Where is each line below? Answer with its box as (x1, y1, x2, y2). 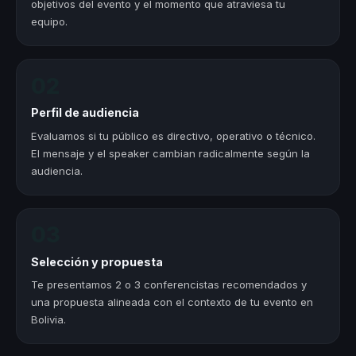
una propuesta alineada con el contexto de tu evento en (31, 296, 314, 309)
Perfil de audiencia (31, 106, 140, 120)
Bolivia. (31, 313, 67, 327)
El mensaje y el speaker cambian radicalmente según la (31, 146, 311, 160)
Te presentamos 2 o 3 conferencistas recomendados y (31, 278, 308, 292)
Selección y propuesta (31, 254, 164, 269)
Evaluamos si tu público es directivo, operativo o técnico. (31, 129, 316, 142)
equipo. (31, 15, 68, 29)
